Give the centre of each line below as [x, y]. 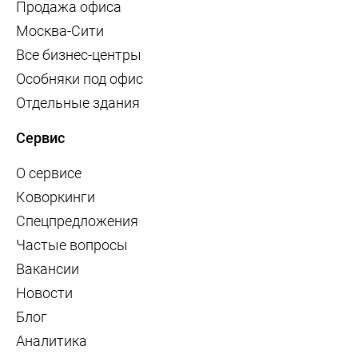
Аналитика [52, 341]
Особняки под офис [80, 79]
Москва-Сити [60, 31]
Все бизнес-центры [79, 55]
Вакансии [48, 269]
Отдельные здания [78, 103]
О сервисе [49, 173]
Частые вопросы [72, 245]
